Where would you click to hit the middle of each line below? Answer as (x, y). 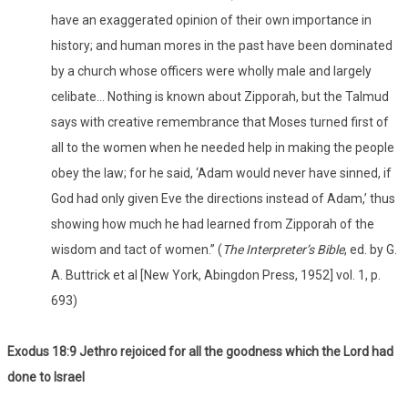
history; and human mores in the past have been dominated (222, 46)
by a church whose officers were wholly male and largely (211, 71)
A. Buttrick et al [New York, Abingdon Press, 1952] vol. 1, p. (216, 275)
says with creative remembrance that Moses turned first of (220, 122)
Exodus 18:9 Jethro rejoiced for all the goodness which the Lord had (200, 352)
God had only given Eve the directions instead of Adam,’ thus (223, 199)
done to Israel (46, 377)
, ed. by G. (371, 250)
